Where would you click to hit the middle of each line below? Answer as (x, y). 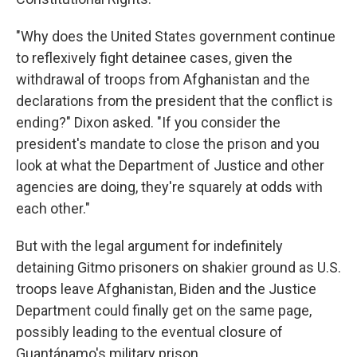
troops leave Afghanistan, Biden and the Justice (166, 289)
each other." (53, 209)
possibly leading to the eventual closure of (149, 332)
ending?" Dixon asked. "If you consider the (148, 123)
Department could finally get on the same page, (164, 311)
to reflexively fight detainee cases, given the (154, 58)
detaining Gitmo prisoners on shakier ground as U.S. (178, 268)
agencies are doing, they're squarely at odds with (169, 187)
